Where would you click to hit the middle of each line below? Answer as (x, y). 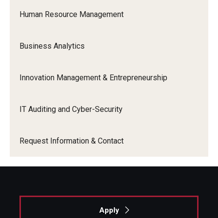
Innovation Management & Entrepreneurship (93, 77)
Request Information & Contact (72, 141)
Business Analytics (52, 46)
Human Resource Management (72, 14)
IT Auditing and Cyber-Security (71, 109)
